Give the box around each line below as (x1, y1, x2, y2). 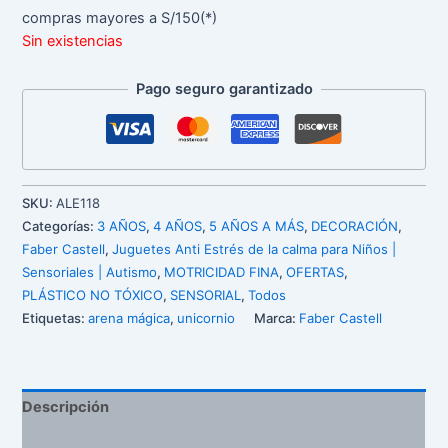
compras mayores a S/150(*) (22, 8, 218, 27)
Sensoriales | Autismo (22, 264, 158, 281)
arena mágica (88, 310, 171, 327)
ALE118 (56, 195, 101, 212)
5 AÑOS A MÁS (209, 218, 305, 235)
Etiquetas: (22, 310, 89, 327)
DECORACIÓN (311, 218, 399, 235)
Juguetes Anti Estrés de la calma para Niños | (112, 241, 397, 258)
